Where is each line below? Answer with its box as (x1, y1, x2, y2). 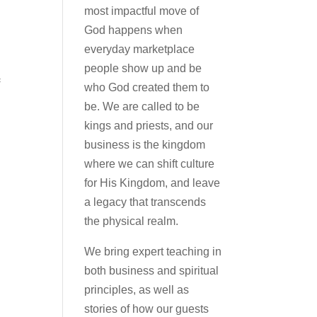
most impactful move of (84, 5, 200, 17)
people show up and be (84, 62, 202, 74)
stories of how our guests (84, 303, 209, 315)
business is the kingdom (84, 139, 206, 151)
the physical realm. (84, 215, 179, 227)
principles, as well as (84, 284, 190, 296)
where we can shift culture (84, 158, 215, 170)
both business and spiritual (84, 265, 219, 277)
